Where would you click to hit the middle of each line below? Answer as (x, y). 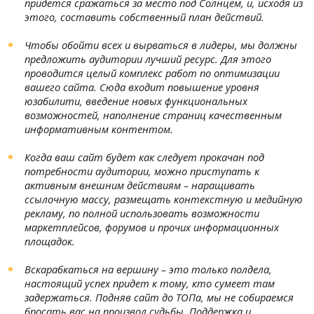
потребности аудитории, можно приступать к (142, 171)
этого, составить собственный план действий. (144, 17)
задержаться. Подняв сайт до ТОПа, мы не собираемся (159, 297)
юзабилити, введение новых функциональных (136, 101)
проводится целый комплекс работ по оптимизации (152, 73)
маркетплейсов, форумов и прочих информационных (152, 227)
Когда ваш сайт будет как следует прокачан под (144, 157)
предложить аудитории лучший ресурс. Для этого (148, 59)
